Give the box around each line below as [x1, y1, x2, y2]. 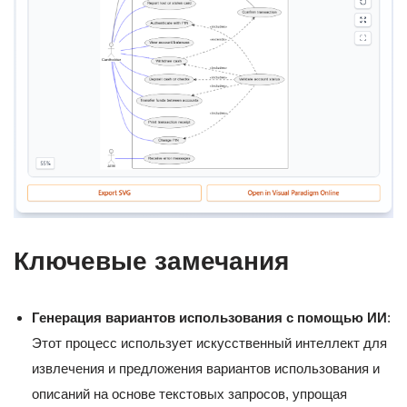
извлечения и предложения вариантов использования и [32, 360, 380, 376]
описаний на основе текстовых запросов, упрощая [32, 385, 347, 402]
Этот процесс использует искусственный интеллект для [32, 334, 387, 351]
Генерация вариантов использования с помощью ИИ [32, 309, 387, 325]
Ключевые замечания [14, 246, 289, 275]
